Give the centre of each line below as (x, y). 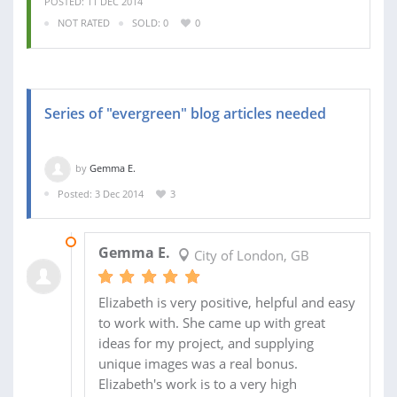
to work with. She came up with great (211, 323)
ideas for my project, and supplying (206, 343)
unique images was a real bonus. (198, 364)
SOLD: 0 (150, 23)
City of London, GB (249, 256)
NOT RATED (84, 23)
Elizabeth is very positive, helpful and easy (226, 303)
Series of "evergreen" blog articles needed (185, 113)
